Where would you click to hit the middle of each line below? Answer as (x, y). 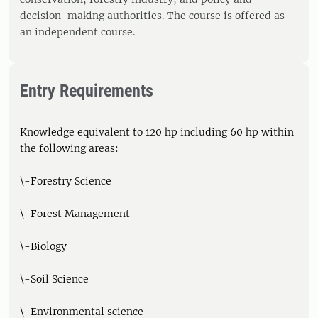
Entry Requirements (87, 91)
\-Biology (43, 246)
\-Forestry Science (66, 181)
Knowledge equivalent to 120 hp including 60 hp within (157, 132)
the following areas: (69, 148)
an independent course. (77, 32)
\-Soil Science (54, 279)
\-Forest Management (75, 214)
